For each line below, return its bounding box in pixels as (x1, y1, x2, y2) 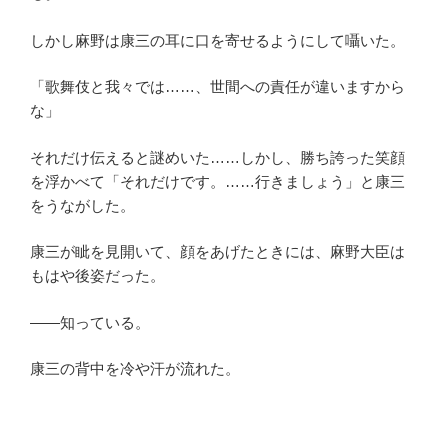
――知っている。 (30, 313, 150, 331)
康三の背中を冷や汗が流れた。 (30, 360, 240, 378)
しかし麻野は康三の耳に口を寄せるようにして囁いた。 (30, 31, 405, 49)
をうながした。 (30, 196, 135, 214)
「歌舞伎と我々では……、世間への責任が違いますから (30, 78, 405, 96)
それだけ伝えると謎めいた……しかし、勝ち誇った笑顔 (30, 148, 405, 166)
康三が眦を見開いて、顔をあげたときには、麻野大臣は (30, 243, 405, 261)
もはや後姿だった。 (30, 267, 165, 285)
